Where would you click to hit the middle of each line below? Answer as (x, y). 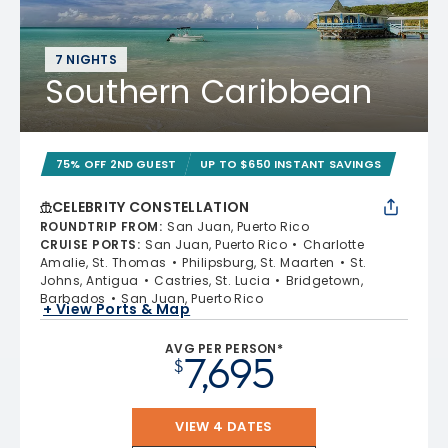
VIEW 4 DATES (224, 426)
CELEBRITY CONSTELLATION (151, 207)
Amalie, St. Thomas (103, 262)
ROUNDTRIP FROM (99, 226)
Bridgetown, (324, 280)
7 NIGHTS (86, 59)
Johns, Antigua (89, 280)
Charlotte (333, 244)
